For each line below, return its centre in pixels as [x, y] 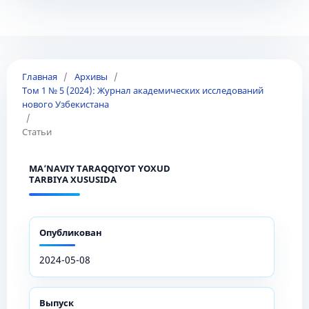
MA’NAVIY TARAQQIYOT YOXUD [99, 168]
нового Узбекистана [65, 104]
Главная [39, 76]
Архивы [91, 76]
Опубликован [70, 232]
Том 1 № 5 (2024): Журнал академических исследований [142, 90]
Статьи [37, 131]
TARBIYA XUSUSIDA [72, 179]
